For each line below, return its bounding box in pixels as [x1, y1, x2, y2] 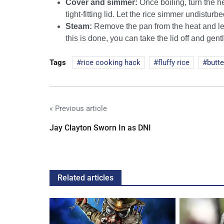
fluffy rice [158, 57, 189, 67]
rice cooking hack [81, 57, 140, 67]
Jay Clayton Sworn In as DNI [49, 122, 151, 132]
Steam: [65, 21, 92, 30]
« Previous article [49, 103, 107, 113]
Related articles [57, 172, 113, 182]
